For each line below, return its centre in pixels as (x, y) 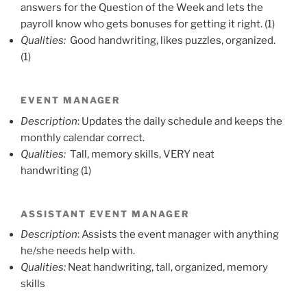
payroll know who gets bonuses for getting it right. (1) (148, 24)
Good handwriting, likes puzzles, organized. (173, 40)
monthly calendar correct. (83, 137)
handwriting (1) (56, 170)
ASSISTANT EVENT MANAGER (105, 213)
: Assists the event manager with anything (178, 235)
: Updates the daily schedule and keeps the (180, 121)
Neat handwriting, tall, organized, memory (168, 268)
